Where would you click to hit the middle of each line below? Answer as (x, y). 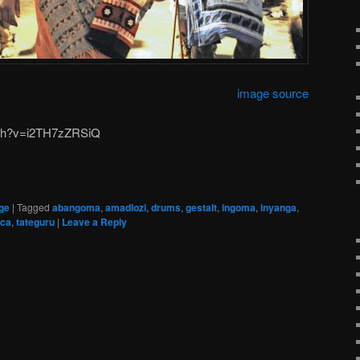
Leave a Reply (94, 222)
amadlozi (126, 208)
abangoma (76, 208)
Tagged (33, 207)
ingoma (239, 208)
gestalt (201, 208)
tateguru (35, 222)
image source (273, 93)
